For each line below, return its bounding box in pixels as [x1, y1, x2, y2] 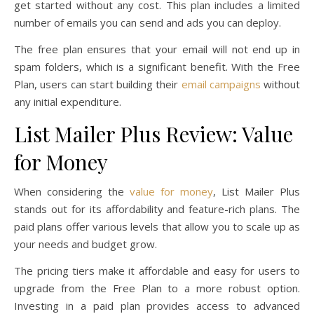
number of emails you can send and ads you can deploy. [14, 15, 281, 29]
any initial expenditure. [14, 94, 121, 109]
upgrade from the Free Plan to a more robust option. [14, 280, 300, 295]
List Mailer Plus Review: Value [14, 119, 293, 148]
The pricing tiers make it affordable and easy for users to [14, 263, 300, 278]
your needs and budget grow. [14, 236, 157, 251]
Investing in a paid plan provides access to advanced [14, 298, 300, 313]
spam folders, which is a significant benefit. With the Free [14, 59, 300, 74]
